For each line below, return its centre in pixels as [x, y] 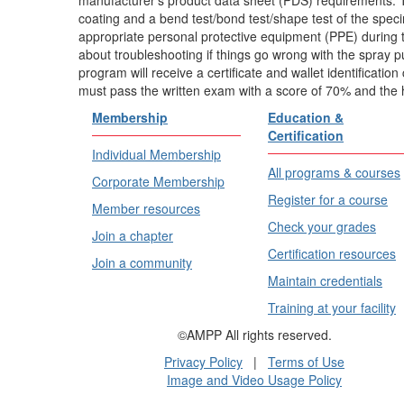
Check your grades [322, 226]
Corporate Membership [158, 181]
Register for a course [328, 199]
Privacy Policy [203, 361]
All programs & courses [334, 172]
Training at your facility [332, 307]
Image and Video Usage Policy [254, 379]
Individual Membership [156, 154]
